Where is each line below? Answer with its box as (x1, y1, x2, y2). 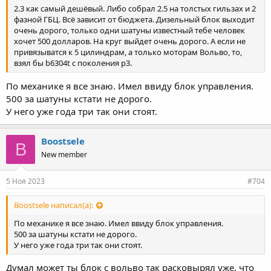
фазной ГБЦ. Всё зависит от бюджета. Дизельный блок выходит (14, 14, 255, 25)
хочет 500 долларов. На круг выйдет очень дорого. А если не (14, 36, 246, 47)
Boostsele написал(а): (14, 199, 93, 211)
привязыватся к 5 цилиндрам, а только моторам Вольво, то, (14, 47, 242, 58)
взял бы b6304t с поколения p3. (14, 57, 132, 69)
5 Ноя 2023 (6, 175, 45, 186)
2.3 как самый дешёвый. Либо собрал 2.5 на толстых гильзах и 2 (14, 3, 256, 15)
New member (41, 149, 87, 160)
